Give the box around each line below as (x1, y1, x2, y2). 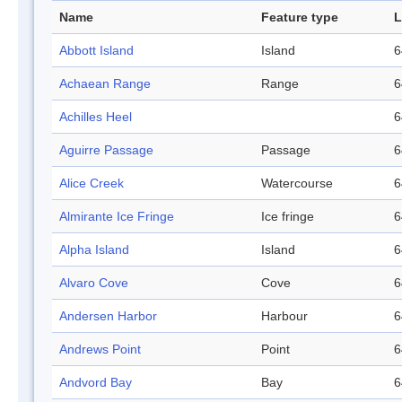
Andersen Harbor (59, 309, 157, 324)
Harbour (261, 309, 308, 324)
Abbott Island (59, 43, 134, 58)
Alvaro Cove (59, 275, 128, 291)
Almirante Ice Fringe (59, 209, 174, 224)
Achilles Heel (59, 109, 132, 125)
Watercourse (261, 176, 333, 191)
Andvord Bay (59, 375, 132, 390)
